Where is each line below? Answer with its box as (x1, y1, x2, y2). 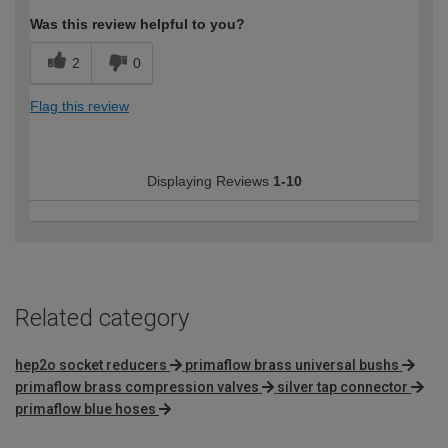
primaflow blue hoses (15, 401, 156, 418)
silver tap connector (277, 379, 409, 396)
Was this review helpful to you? (30, 16, 245, 33)
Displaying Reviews (146, 173, 273, 190)
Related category (15, 304, 189, 333)
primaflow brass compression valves (15, 379, 259, 396)
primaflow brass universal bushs (185, 357, 400, 374)
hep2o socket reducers (15, 357, 167, 374)
